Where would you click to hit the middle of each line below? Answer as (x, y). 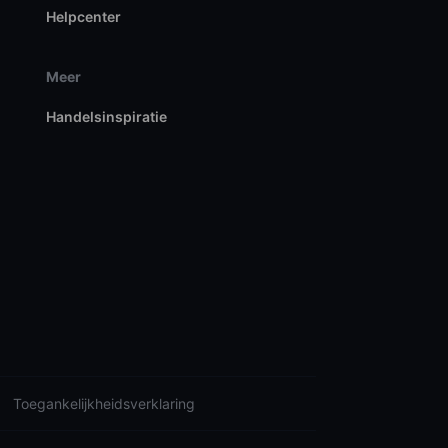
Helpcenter (83, 16)
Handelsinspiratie (106, 116)
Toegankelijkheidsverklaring (104, 403)
